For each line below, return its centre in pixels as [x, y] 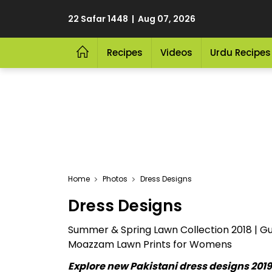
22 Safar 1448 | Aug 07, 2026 [132, 19]
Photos [115, 179]
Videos [176, 53]
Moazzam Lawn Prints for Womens [150, 244]
